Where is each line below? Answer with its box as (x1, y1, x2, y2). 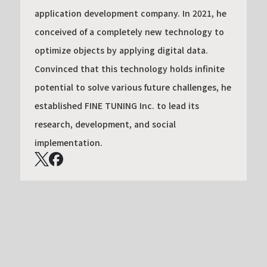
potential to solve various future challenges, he (34, 80, 231, 93)
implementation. (34, 136, 103, 148)
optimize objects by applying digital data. (34, 44, 208, 56)
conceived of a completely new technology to (34, 25, 224, 38)
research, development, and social (34, 117, 176, 130)
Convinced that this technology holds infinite (34, 62, 225, 74)
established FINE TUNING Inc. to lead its (34, 99, 199, 111)
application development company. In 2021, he (34, 7, 226, 19)
